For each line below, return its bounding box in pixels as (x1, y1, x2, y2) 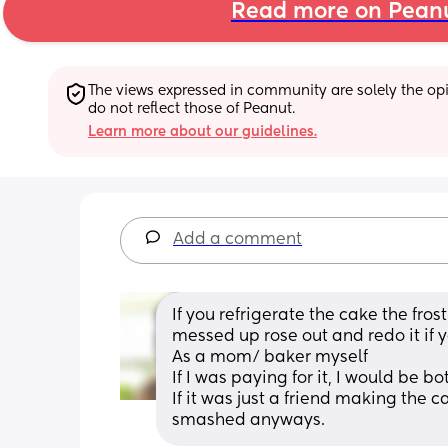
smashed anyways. (172, 412, 325, 429)
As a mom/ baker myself (172, 349, 368, 366)
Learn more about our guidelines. (88, 124, 317, 139)
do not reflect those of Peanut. (88, 101, 295, 116)
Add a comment (173, 231, 302, 248)
